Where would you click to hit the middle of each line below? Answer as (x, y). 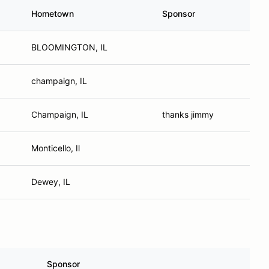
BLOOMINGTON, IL (69, 47)
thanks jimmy (188, 114)
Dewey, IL (51, 182)
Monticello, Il (56, 148)
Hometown (53, 14)
